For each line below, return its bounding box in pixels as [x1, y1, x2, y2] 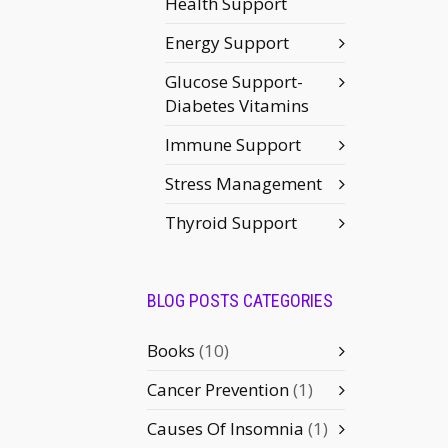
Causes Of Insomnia [147, 417, 304, 440]
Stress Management [165, 172, 322, 195]
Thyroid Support [165, 211, 297, 234]
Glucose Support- [165, 70, 303, 93]
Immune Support [165, 133, 301, 156]
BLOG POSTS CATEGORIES [147, 290, 333, 311]
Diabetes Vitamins [165, 94, 309, 117]
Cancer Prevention [147, 378, 289, 401]
